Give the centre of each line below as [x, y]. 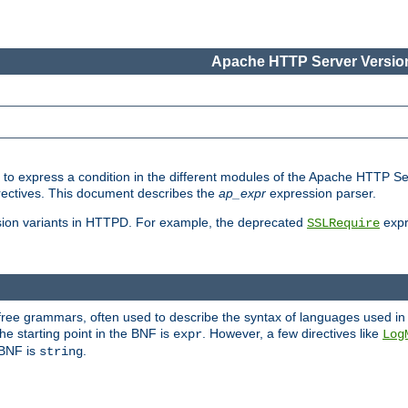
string [61, 351]
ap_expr [242, 194]
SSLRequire [343, 224]
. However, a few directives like [292, 333]
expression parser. [321, 194]
